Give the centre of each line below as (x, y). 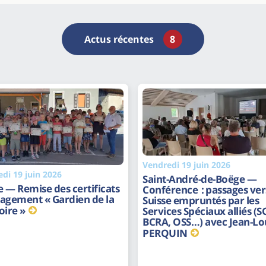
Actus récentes (119, 39)
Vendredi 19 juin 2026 (186, 165)
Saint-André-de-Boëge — (199, 179)
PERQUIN (165, 233)
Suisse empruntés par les (201, 201)
